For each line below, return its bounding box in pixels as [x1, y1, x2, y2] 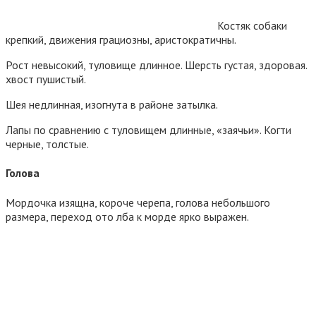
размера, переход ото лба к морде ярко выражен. [6, 209, 249, 224]
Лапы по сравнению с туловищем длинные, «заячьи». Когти [6, 123, 291, 138]
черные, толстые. [6, 137, 89, 152]
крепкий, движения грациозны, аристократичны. [6, 32, 236, 47]
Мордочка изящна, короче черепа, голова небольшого [6, 195, 270, 209]
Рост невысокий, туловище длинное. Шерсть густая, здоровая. [6, 58, 307, 73]
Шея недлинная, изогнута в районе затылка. [6, 97, 218, 112]
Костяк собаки [217, 18, 287, 33]
